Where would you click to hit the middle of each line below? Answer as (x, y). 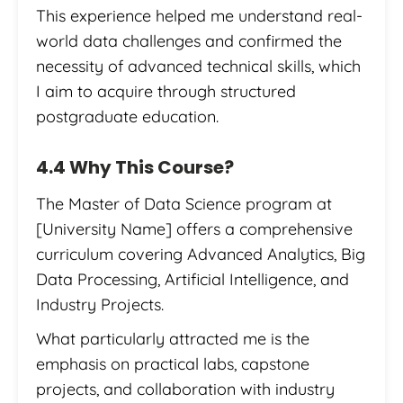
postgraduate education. (127, 117)
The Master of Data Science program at (184, 204)
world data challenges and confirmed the (189, 41)
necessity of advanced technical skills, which (198, 67)
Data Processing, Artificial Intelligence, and (193, 280)
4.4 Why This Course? (135, 168)
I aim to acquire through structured (166, 92)
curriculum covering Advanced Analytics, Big (201, 255)
